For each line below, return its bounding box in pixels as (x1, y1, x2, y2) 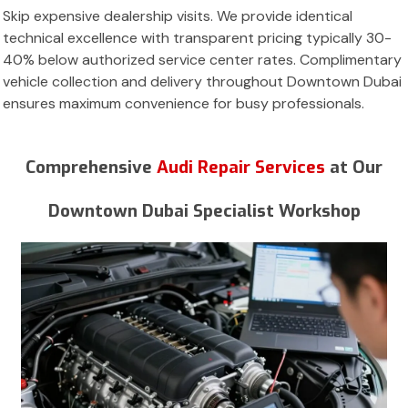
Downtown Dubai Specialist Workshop (47, 199, 361, 222)
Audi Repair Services (157, 156, 330, 178)
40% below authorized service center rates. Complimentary (3, 50, 402, 69)
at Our (330, 156, 382, 178)
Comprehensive (25, 156, 157, 178)
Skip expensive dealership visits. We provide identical (3, 6, 352, 25)
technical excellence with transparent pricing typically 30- (3, 28, 392, 47)
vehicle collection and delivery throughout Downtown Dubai (3, 72, 402, 91)
